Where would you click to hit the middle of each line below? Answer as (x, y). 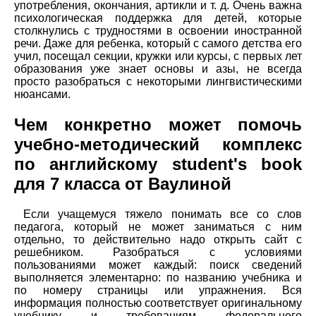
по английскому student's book (158, 164)
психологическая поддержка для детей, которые (158, 18)
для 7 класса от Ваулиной (123, 184)
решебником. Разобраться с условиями (158, 253)
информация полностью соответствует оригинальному (158, 303)
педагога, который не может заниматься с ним (158, 227)
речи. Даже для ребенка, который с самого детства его (158, 44)
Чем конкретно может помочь (158, 125)
